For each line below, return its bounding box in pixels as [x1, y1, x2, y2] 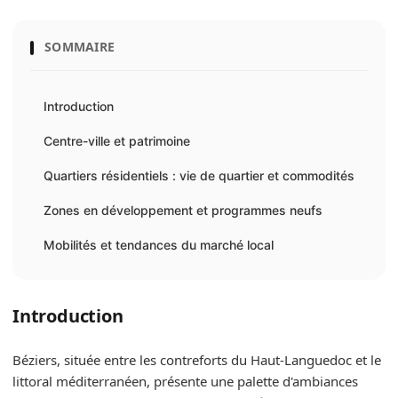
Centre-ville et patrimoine [44, 133, 190, 148]
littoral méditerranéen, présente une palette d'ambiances [12, 372, 358, 390]
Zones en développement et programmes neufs [44, 203, 322, 218]
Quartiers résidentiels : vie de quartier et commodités [44, 168, 354, 183]
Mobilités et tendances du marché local [44, 237, 274, 252]
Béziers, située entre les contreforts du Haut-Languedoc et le [12, 351, 381, 369]
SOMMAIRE [44, 38, 115, 55]
